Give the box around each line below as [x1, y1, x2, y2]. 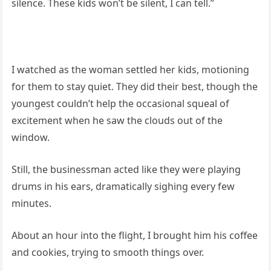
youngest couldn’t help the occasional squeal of [11, 96, 229, 110]
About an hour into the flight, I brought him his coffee [11, 228, 258, 242]
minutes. [11, 196, 51, 210]
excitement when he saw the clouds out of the [11, 113, 223, 127]
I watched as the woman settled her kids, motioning [11, 62, 249, 76]
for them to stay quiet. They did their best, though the [11, 79, 258, 93]
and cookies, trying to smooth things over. [11, 245, 204, 259]
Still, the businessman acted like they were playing [11, 162, 241, 176]
